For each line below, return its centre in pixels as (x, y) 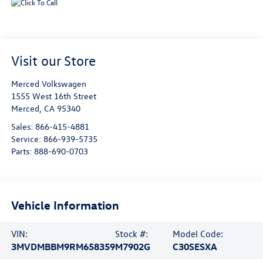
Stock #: (131, 234)
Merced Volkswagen (48, 84)
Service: (27, 139)
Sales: (23, 127)
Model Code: (198, 234)
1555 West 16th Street (53, 96)
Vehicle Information (65, 204)
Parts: (22, 151)
